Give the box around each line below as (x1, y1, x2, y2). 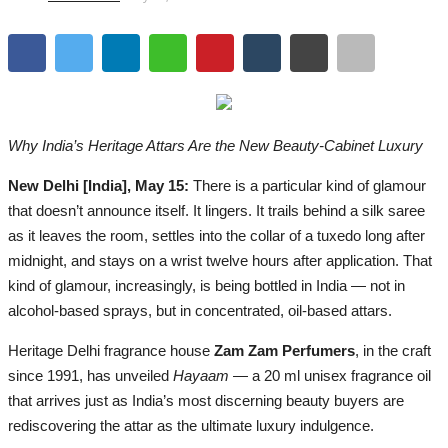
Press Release (15, 95, 119, 117)
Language (15, 146, 88, 168)
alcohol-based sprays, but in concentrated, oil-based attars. (8, 301, 392, 319)
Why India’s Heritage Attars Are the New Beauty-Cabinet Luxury (8, 136, 423, 154)
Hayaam (173, 366, 229, 384)
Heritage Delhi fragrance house (8, 341, 214, 359)
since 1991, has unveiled (8, 366, 173, 384)
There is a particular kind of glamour (193, 176, 426, 194)
